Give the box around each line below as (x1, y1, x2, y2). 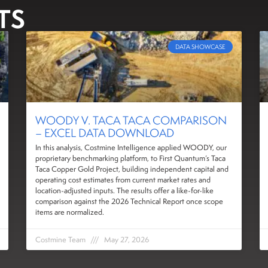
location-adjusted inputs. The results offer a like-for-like (35, 185, 214, 196)
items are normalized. (35, 207, 104, 218)
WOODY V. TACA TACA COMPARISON (35, 113, 227, 128)
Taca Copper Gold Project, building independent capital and (35, 164, 229, 175)
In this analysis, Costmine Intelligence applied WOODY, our (35, 142, 227, 153)
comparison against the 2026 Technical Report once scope (35, 196, 223, 207)
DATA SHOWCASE (175, 42, 226, 51)
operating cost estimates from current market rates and (35, 175, 211, 185)
